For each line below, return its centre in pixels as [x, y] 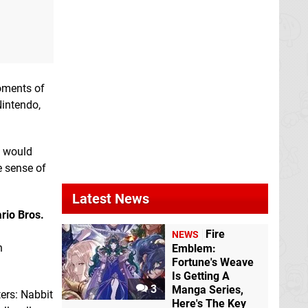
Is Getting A [201, 276]
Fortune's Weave [213, 263]
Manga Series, [208, 290]
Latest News [111, 199]
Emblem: [194, 249]
